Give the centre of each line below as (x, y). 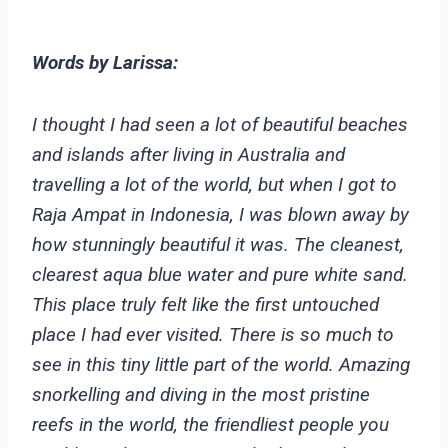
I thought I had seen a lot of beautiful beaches (220, 124)
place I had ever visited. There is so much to (213, 334)
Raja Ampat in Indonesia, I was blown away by (220, 214)
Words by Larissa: (105, 62)
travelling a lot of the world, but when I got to (214, 184)
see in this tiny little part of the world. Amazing (221, 364)
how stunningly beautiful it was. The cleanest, (218, 244)
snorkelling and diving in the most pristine (201, 394)
